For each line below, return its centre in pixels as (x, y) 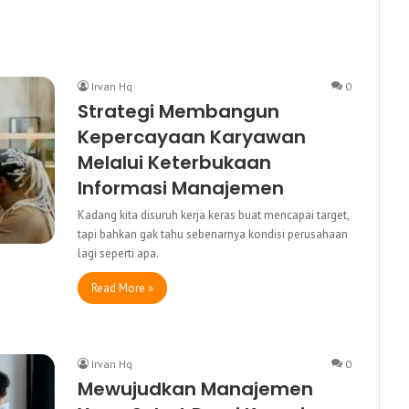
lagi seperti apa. (118, 253)
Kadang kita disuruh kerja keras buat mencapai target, (213, 215)
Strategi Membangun (178, 111)
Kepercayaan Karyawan (192, 136)
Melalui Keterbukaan (174, 162)
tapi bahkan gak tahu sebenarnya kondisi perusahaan (213, 234)
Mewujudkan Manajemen (195, 388)
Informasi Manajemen (181, 188)
